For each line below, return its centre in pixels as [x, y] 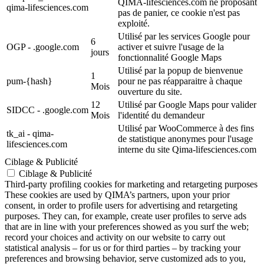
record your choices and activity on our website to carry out [115, 237]
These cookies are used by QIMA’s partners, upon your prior [117, 195]
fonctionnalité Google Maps [170, 58]
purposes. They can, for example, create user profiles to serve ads [126, 216]
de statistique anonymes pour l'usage [185, 139]
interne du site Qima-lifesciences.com [187, 150]
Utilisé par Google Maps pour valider [187, 105]
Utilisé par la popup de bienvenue [180, 71]
